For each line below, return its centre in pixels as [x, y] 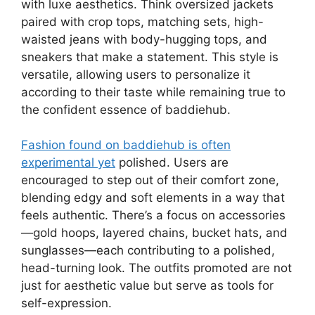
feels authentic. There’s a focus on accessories [153, 216]
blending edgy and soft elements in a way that [153, 198]
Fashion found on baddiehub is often [126, 145]
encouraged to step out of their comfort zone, [150, 180]
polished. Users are [172, 163]
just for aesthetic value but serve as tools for [147, 286]
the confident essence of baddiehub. [126, 109]
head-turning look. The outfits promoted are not [156, 268]
